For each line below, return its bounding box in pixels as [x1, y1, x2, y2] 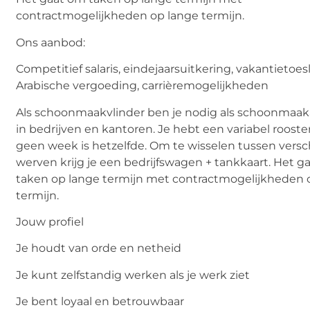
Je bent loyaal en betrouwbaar [16, 295, 185, 309]
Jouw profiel [16, 215, 84, 228]
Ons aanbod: [16, 35, 86, 49]
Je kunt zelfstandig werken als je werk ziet [16, 268, 250, 282]
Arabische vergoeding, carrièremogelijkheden [16, 79, 269, 93]
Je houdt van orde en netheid [16, 241, 182, 255]
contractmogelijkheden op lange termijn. [16, 9, 245, 23]
